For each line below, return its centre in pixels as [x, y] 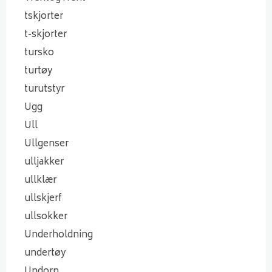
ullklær [40, 180]
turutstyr [44, 89]
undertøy [45, 253]
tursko [39, 53]
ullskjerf [43, 199]
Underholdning [59, 235]
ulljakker [44, 162]
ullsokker [46, 217]
